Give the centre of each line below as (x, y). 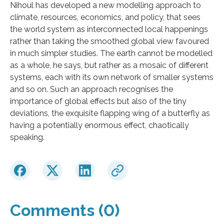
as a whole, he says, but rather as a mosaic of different (109, 65)
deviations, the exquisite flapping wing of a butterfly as (110, 113)
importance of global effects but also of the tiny (98, 101)
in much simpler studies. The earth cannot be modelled (111, 53)
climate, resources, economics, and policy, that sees (105, 17)
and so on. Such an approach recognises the (91, 89)
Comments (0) (65, 210)
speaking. (27, 137)
